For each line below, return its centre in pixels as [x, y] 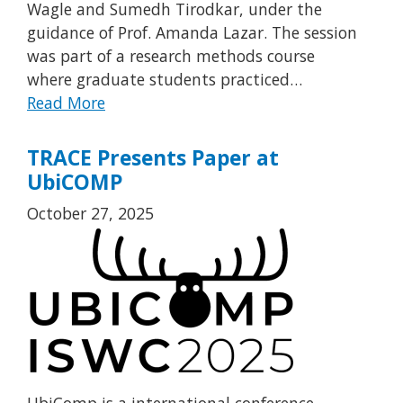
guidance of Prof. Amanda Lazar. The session [192, 33]
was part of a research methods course [171, 56]
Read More [66, 103]
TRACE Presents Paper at [153, 157]
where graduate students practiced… [165, 80]
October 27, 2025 [90, 213]
